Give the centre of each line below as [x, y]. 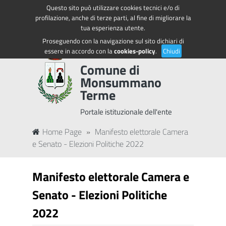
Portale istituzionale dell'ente [126, 112]
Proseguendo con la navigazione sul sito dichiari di [113, 41]
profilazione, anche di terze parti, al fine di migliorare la [113, 18]
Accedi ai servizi [191, 11]
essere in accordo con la [79, 51]
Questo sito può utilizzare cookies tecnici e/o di [113, 8]
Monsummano [121, 82]
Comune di [110, 70]
